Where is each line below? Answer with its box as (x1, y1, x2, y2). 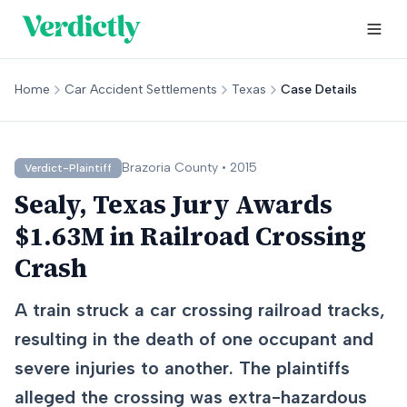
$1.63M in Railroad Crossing (15, 219, 366, 253)
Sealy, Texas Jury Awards (15, 187, 333, 222)
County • (171, 160, 230, 175)
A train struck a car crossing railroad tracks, (15, 299, 385, 321)
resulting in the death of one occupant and (15, 328, 373, 350)
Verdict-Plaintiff (25, 162, 112, 174)
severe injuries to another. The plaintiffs (15, 357, 350, 379)
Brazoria (122, 160, 171, 175)
